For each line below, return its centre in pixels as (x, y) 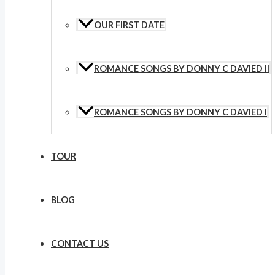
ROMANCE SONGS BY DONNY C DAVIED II (182, 68)
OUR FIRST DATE (129, 25)
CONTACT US (80, 243)
